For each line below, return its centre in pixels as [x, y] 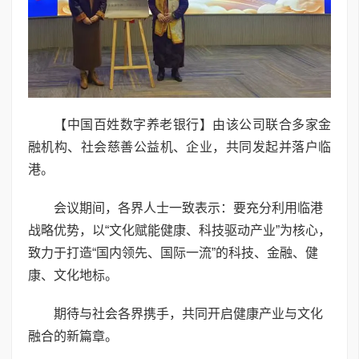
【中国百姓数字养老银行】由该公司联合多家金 [192, 124]
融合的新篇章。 [73, 336]
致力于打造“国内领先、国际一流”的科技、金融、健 [173, 252]
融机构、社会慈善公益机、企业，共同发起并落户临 [179, 147]
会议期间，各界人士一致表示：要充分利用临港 [188, 208]
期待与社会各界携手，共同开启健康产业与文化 [188, 313]
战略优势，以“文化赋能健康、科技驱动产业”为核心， [179, 230]
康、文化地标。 [73, 275]
